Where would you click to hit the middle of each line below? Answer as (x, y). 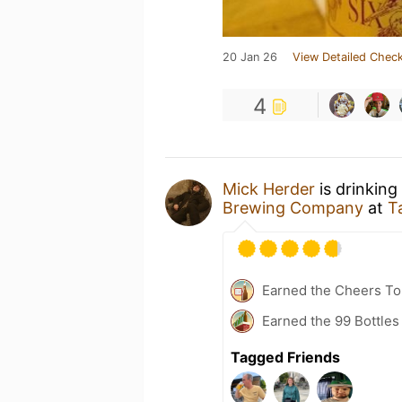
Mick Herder (269, 189)
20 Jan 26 (250, 57)
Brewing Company (293, 208)
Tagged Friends (285, 357)
